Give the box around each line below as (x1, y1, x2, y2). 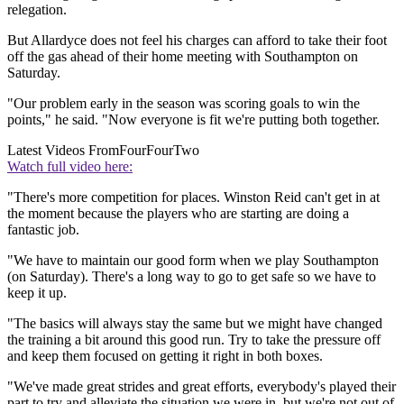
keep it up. (7, 285, 67, 301)
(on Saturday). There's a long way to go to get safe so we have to (7, 269, 376, 285)
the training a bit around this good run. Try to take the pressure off (7, 332, 381, 348)
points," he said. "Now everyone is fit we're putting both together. (7, 112, 380, 128)
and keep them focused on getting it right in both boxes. (7, 348, 323, 364)
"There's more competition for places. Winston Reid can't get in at (7, 189, 380, 206)
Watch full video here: (7, 159, 133, 175)
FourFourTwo (119, 142, 199, 159)
